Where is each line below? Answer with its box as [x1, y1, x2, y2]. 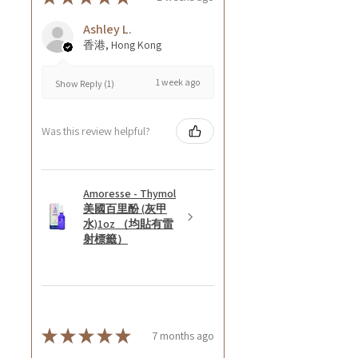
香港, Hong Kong [83, 38, 161, 53]
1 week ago [156, 76, 201, 89]
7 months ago [152, 328, 214, 343]
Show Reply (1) [55, 77, 114, 89]
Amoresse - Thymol [83, 186, 176, 201]
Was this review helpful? [42, 123, 150, 138]
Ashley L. [83, 21, 132, 38]
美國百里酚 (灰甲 [83, 201, 167, 217]
